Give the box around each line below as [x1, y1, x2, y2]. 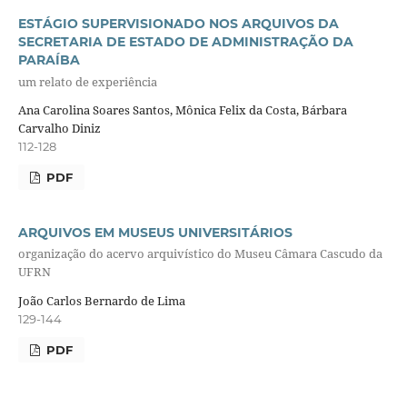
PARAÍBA [17, 52, 80, 69]
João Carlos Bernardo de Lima [17, 292, 185, 309]
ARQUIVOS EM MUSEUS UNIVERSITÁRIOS [17, 224, 293, 242]
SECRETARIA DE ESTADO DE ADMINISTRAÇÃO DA [17, 34, 353, 51]
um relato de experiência [17, 73, 157, 90]
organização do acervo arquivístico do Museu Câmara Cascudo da [17, 245, 382, 263]
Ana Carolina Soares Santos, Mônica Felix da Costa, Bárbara [17, 102, 347, 119]
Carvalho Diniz [17, 120, 101, 137]
